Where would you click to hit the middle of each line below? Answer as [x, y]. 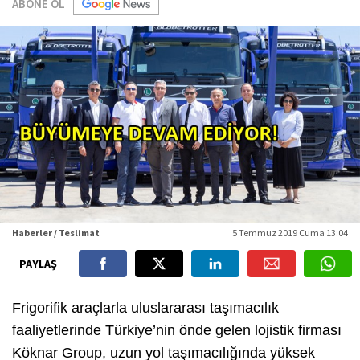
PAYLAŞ [39, 263]
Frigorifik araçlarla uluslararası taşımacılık [145, 307]
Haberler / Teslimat [56, 232]
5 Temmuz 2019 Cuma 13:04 [290, 232]
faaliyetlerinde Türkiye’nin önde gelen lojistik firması [177, 330]
